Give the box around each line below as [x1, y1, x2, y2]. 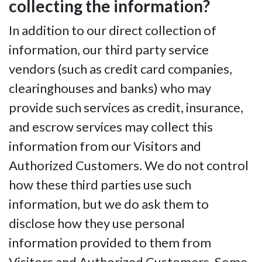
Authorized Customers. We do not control [9, 157, 249, 174]
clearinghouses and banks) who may [9, 80, 211, 96]
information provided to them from [9, 235, 211, 251]
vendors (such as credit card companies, [9, 61, 232, 77]
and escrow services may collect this [9, 119, 213, 135]
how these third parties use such [9, 177, 191, 193]
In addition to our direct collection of [9, 22, 216, 39]
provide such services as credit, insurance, [9, 99, 243, 116]
